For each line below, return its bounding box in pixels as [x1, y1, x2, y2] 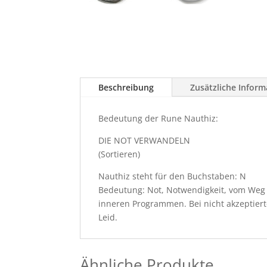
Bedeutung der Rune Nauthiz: [98, 113, 219, 125]
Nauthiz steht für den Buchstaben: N [98, 170, 247, 182]
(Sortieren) [98, 148, 141, 160]
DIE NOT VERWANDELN [98, 135, 191, 147]
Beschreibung [98, 82, 154, 94]
